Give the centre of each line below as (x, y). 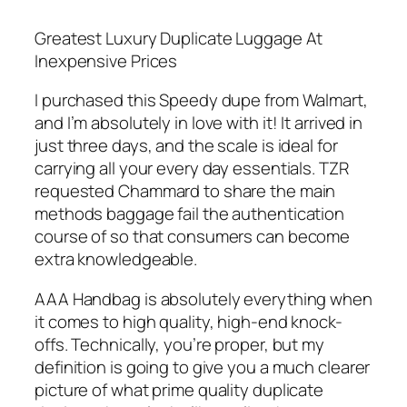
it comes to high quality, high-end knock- (189, 321)
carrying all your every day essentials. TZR (192, 169)
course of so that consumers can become (193, 237)
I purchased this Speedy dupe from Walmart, (201, 100)
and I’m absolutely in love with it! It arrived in (199, 123)
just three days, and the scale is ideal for (186, 146)
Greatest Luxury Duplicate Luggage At (179, 38)
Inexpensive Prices (106, 60)
